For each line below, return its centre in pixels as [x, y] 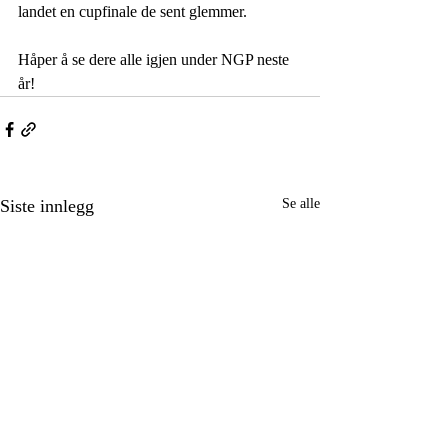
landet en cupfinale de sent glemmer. [134, 11]
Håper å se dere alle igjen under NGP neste [155, 59]
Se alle [301, 203]
